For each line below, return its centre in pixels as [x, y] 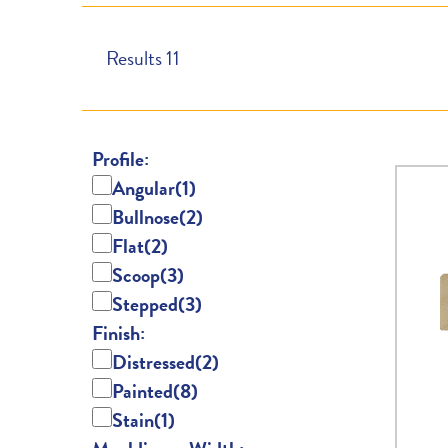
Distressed [153, 362]
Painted [142, 391]
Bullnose [145, 217]
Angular [143, 188]
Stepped [145, 304]
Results [136, 58]
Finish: [118, 333]
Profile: [120, 159]
